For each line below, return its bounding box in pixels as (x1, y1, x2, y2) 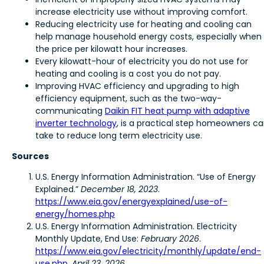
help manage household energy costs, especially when (35, 30, 262, 42)
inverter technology (35, 117, 117, 129)
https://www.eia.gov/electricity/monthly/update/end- (35, 245, 261, 257)
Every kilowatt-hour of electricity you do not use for (35, 55, 248, 67)
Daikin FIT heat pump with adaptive (105, 104, 250, 117)
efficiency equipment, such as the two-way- (35, 92, 222, 104)
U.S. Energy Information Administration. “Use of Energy (35, 170, 256, 183)
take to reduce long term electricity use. (35, 129, 202, 141)
